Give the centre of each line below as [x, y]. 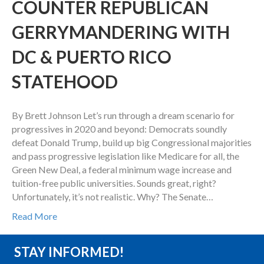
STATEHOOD [65, 82]
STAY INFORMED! [69, 252]
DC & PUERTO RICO [92, 57]
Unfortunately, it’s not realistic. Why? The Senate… [113, 197]
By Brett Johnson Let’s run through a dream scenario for [123, 115]
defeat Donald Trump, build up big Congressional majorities [132, 143]
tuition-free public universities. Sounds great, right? [114, 183]
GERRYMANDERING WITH [121, 32]
